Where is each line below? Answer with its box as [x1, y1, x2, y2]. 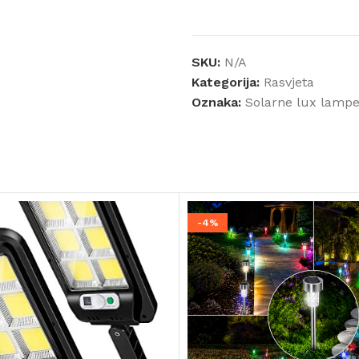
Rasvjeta [264, 75, 314, 90]
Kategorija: [192, 75, 260, 90]
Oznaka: [192, 95, 241, 110]
